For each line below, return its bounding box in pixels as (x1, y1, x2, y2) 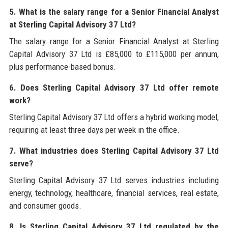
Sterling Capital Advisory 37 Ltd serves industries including (9, 175, 219, 185)
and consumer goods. (9, 200, 81, 211)
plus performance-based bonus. (9, 61, 116, 72)
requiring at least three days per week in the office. (9, 124, 180, 135)
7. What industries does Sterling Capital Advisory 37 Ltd (9, 145, 219, 156)
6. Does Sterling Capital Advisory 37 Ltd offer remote (9, 82, 219, 93)
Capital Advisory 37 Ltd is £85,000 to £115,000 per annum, (9, 48, 219, 59)
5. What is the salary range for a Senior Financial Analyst (9, 6, 219, 17)
